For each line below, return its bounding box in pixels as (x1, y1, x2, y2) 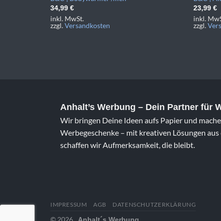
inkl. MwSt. (50, 14, 84, 23)
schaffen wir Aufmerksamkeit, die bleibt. (60, 140, 195, 150)
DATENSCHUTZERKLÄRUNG (112, 200, 196, 208)
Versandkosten (64, 21, 110, 30)
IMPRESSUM (50, 200, 87, 208)
